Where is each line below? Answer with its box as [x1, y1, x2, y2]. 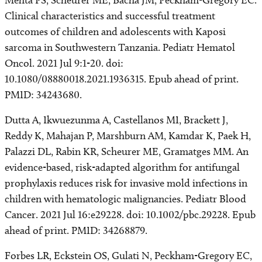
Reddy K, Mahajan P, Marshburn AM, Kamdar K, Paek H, [5, 129, 251, 142]
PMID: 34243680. [5, 88, 82, 101]
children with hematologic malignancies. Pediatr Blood [5, 192, 246, 205]
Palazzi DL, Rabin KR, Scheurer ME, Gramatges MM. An [5, 145, 249, 158]
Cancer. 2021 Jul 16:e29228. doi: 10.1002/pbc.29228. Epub [5, 208, 256, 221]
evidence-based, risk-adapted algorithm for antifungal [5, 161, 240, 174]
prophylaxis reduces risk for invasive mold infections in [5, 177, 247, 189]
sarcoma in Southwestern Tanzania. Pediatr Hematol [5, 41, 235, 54]
